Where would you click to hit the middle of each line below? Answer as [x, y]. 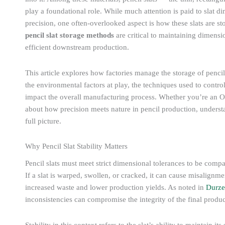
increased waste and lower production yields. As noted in [116, 188]
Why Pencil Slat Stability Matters [76, 146]
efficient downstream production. [77, 47]
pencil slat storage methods [70, 35]
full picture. [43, 121]
